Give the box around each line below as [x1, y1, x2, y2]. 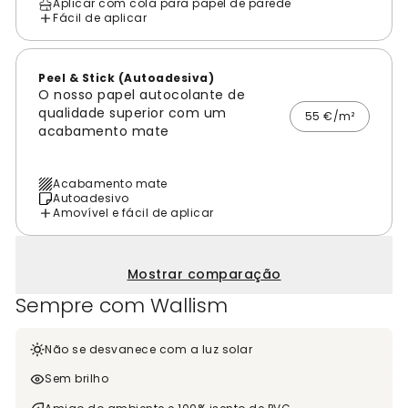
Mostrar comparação [127, 265, 281, 284]
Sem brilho [45, 371, 108, 387]
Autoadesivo [53, 190, 129, 207]
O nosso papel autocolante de [38, 86, 245, 105]
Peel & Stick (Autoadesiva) [38, 70, 214, 87]
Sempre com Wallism [15, 291, 228, 321]
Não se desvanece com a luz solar [45, 342, 252, 358]
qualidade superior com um [38, 104, 227, 123]
